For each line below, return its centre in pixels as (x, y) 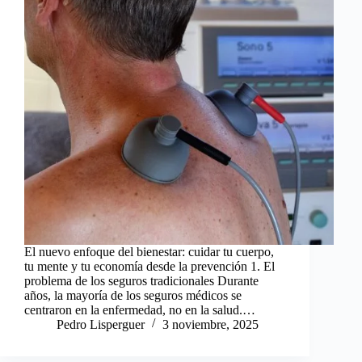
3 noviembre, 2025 (210, 324)
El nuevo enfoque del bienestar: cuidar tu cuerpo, (149, 251)
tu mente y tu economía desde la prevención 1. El (149, 266)
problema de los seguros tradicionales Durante (141, 280)
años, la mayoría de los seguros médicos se (133, 295)
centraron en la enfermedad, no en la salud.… (140, 309)
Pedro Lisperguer (101, 324)
